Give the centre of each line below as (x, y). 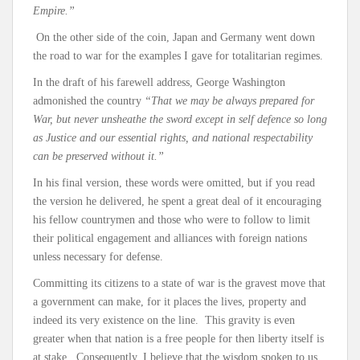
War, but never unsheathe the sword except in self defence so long (180, 119)
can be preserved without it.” (98, 156)
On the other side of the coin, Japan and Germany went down (176, 37)
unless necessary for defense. (98, 256)
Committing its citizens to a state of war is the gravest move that (179, 283)
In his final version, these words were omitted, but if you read (174, 182)
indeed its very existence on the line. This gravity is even (164, 320)
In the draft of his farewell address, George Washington (159, 82)
